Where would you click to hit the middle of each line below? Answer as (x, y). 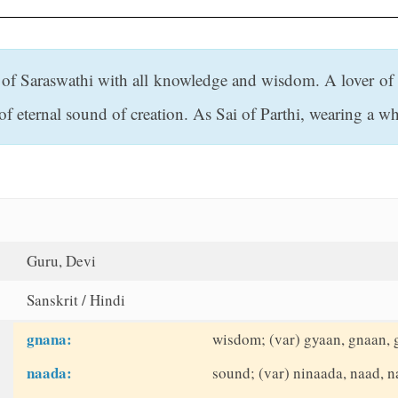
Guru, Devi (62, 261)
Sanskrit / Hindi (76, 300)
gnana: (50, 339)
